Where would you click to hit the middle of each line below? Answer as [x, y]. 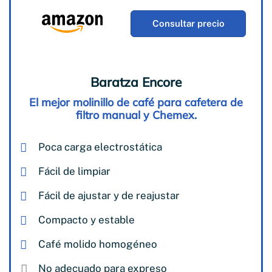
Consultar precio [188, 23]
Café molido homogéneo [98, 244]
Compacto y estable [87, 219]
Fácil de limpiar [74, 171]
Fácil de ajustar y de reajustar [109, 195]
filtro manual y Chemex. [136, 115]
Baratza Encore [136, 82]
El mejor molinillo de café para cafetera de [136, 102]
